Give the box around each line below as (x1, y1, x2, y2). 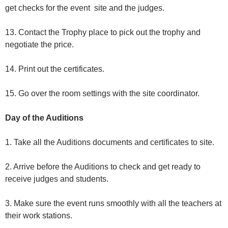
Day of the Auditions (5, 113, 83, 123)
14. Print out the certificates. (5, 65, 108, 74)
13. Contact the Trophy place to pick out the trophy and (5, 28, 201, 37)
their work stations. (5, 211, 74, 220)
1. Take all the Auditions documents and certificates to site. (5, 138, 218, 147)
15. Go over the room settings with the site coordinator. (5, 89, 202, 98)
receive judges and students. (5, 175, 110, 184)
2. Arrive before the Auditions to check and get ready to (5, 162, 201, 172)
